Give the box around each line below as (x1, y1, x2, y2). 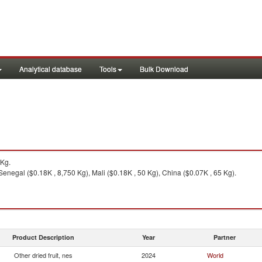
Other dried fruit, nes (14, 250, 73, 260)
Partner (213, 233, 236, 242)
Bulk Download (140, 64, 188, 74)
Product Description (12, 233, 74, 242)
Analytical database (19, 64, 82, 74)
